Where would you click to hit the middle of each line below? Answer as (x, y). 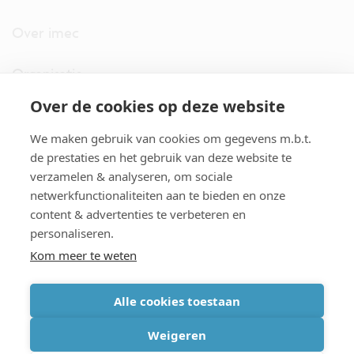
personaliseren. (72, 233)
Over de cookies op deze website (158, 106)
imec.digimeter (60, 116)
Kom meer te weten (83, 255)
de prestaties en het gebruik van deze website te (161, 157)
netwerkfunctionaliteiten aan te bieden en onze (158, 195)
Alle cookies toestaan (177, 301)
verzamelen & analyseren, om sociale (131, 176)
